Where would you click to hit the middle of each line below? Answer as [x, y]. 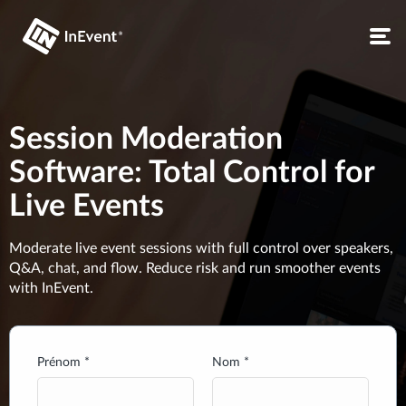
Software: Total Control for [192, 173]
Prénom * [63, 362]
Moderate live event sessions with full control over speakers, [201, 248]
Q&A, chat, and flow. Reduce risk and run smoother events [195, 268]
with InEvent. [51, 288]
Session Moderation [146, 140]
